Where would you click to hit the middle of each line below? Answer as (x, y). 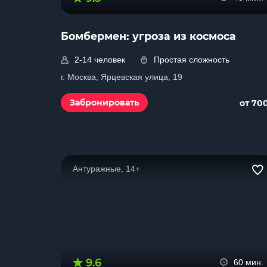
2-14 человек (100, 60)
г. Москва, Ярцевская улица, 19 (122, 77)
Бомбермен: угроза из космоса (148, 36)
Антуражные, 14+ (106, 169)
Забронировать (104, 103)
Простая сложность (192, 60)
